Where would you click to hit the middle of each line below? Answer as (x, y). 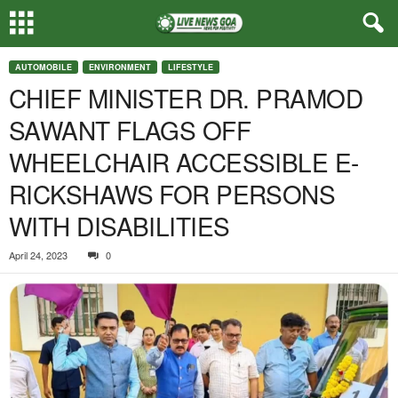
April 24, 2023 (38, 255)
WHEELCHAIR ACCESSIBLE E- (184, 162)
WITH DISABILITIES (119, 226)
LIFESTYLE (191, 67)
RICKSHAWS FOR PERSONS (172, 194)
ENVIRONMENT (120, 67)
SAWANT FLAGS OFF (130, 130)
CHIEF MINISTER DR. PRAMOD (186, 98)
